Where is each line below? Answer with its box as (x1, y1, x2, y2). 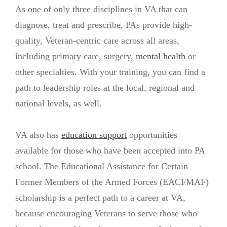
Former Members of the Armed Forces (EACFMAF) (15, 177, 209, 187)
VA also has (15, 130, 61, 140)
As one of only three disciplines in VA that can (15, 4, 187, 14)
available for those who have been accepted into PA (15, 145, 205, 156)
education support (61, 130, 127, 140)
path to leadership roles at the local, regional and (15, 82, 195, 93)
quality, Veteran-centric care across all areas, (15, 35, 179, 46)
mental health (136, 51, 185, 61)
